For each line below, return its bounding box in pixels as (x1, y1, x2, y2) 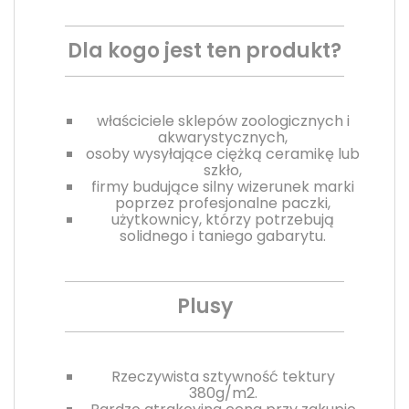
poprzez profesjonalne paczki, (115, 192, 330, 214)
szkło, (204, 159, 242, 181)
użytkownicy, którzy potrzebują (111, 208, 334, 230)
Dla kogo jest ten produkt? (68, 36, 341, 65)
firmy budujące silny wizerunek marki (91, 175, 354, 197)
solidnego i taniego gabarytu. (120, 225, 326, 246)
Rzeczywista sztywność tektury (110, 365, 335, 387)
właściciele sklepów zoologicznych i (96, 110, 350, 131)
